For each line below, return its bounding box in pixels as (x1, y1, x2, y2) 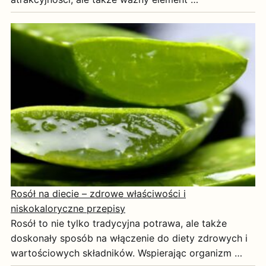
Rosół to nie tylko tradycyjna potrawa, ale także (11, 217, 227, 229)
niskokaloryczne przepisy (11, 202, 125, 214)
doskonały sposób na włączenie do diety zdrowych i (11, 232, 248, 244)
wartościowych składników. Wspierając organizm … (11, 246, 242, 259)
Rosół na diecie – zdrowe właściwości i (11, 187, 186, 199)
